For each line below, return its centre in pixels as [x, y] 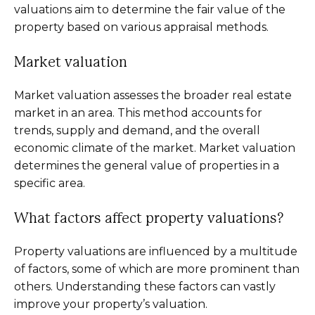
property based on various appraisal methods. [141, 27]
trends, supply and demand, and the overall [137, 130]
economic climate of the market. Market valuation [155, 148]
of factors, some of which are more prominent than [157, 269]
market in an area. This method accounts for [138, 113]
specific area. [50, 183]
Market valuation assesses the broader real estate [153, 95]
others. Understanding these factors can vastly [145, 287]
